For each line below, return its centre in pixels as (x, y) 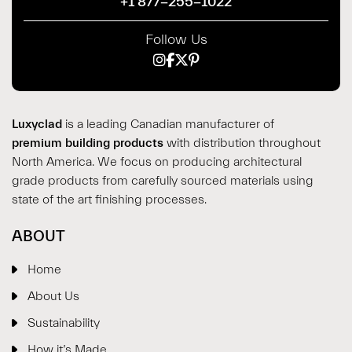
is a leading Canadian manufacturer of (168, 124)
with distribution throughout (244, 143)
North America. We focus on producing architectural (157, 161)
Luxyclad (37, 124)
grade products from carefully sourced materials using (163, 180)
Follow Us (176, 39)
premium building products (89, 143)
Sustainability (64, 323)
